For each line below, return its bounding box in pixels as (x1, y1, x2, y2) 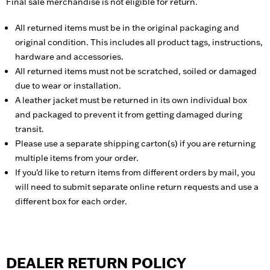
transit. (15, 123, 44, 134)
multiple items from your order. (15, 152, 139, 163)
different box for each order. (15, 195, 127, 207)
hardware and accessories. (15, 51, 124, 62)
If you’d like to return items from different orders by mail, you (15, 166, 255, 178)
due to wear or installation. (15, 80, 121, 91)
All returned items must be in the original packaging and (15, 22, 239, 33)
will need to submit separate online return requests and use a (15, 181, 259, 192)
